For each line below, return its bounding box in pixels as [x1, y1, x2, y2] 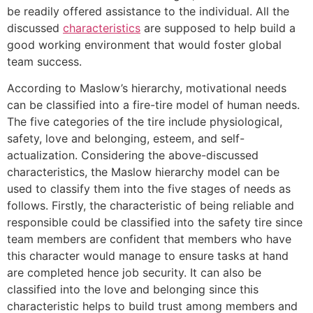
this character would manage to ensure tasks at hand [7, 249, 289, 263]
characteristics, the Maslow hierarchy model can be [7, 165, 279, 180]
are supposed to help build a [140, 20, 296, 35]
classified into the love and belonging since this [7, 282, 259, 297]
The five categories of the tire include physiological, [7, 115, 282, 129]
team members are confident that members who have [7, 232, 291, 247]
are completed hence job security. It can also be [7, 265, 261, 280]
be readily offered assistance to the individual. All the [7, 3, 289, 18]
